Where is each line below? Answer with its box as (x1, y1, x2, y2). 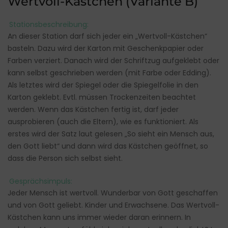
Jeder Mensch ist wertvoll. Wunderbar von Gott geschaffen (8, 188, 218, 198)
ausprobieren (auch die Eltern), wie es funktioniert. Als (8, 117, 198, 127)
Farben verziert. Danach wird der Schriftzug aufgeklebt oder (8, 55, 219, 66)
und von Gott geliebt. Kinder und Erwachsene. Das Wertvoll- (8, 200, 219, 211)
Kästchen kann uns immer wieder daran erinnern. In (8, 212, 191, 223)
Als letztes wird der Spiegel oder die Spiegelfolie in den (8, 80, 198, 91)
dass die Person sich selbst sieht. (8, 153, 123, 164)
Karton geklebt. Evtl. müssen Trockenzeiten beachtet (8, 92, 196, 103)
